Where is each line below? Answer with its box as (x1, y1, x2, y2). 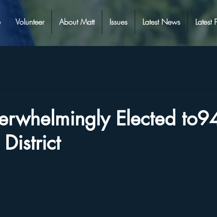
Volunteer (15, 16, 44, 27)
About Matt (59, 16, 94, 27)
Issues (109, 16, 127, 27)
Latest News (142, 16, 180, 27)
